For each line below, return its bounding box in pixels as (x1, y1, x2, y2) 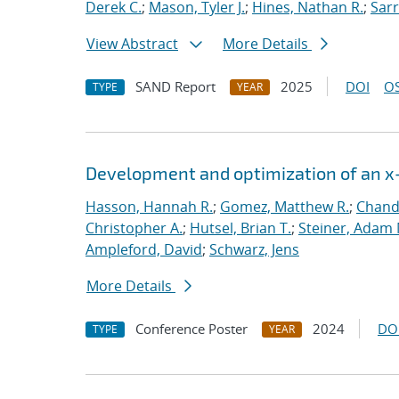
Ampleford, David (85, 240, 202, 259)
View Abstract (86, 34, 178, 53)
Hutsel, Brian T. (190, 218, 291, 238)
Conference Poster (135, 320, 248, 338)
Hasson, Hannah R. (85, 197, 213, 216)
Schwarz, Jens (209, 240, 299, 259)
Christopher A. (85, 218, 183, 238)
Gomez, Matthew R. (220, 197, 349, 216)
